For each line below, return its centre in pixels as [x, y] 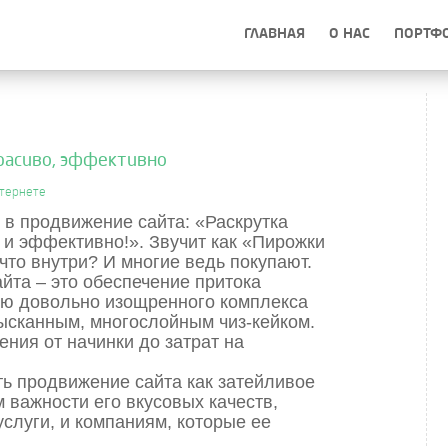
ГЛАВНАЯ [274, 33]
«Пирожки [283, 242]
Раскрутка [246, 222]
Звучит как [193, 242]
